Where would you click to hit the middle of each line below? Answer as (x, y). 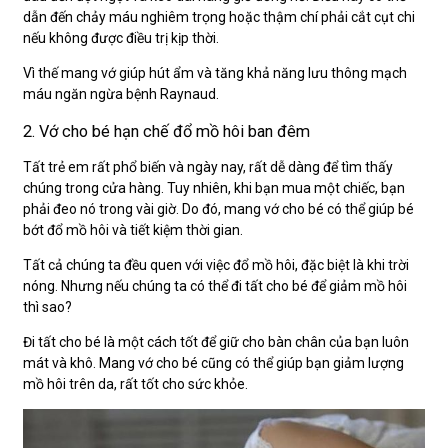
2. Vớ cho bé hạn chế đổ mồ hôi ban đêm (166, 131)
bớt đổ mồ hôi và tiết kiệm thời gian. (133, 229)
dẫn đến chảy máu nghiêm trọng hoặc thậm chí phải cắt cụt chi (219, 17)
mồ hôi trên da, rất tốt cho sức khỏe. (135, 383)
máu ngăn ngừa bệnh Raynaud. (121, 94)
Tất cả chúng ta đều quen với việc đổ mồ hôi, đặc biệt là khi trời (216, 264)
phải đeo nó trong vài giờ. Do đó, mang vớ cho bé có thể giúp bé (218, 208)
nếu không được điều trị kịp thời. (121, 38)
